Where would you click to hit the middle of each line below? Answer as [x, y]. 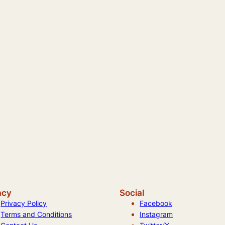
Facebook [156, 203]
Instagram [156, 214]
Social [132, 193]
